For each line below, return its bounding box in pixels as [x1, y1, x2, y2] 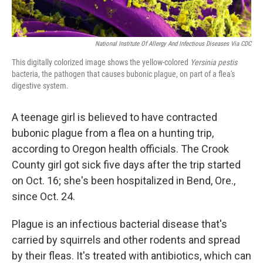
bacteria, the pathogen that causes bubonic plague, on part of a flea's [12, 69, 235, 79]
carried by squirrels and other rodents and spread [12, 234, 240, 247]
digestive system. [12, 81, 69, 91]
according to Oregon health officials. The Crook [12, 143, 229, 156]
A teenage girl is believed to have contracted [12, 111, 217, 124]
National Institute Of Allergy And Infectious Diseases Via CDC [95, 40, 251, 48]
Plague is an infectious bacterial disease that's [12, 218, 227, 231]
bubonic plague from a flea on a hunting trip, [12, 127, 214, 140]
